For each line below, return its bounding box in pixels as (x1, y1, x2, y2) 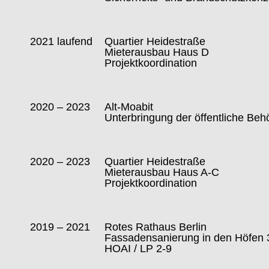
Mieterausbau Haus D (104, 46, 210, 59)
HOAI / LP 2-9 (104, 243, 172, 255)
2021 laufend (30, 35, 92, 48)
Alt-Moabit (104, 101, 154, 113)
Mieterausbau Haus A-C (104, 166, 220, 179)
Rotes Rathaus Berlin (104, 221, 207, 234)
